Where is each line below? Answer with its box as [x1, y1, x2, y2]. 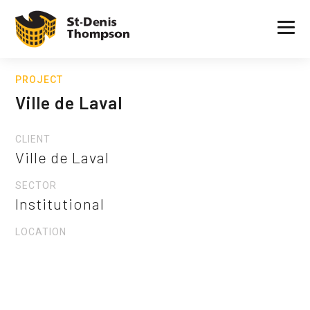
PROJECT [15, 73, 64, 85]
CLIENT [15, 133, 51, 145]
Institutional [15, 194, 105, 212]
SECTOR [15, 179, 57, 191]
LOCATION [15, 226, 67, 237]
